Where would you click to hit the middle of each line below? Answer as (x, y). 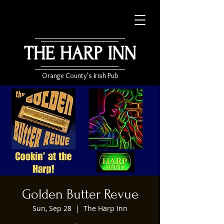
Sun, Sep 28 (52, 208)
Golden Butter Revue (80, 194)
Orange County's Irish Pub (80, 75)
